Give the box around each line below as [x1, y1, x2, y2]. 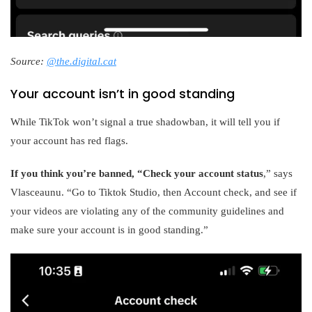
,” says [263, 168, 292, 180]
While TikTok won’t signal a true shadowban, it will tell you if [10, 116, 280, 128]
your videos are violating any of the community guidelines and [10, 205, 284, 217]
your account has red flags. [10, 135, 128, 147]
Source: [10, 56, 47, 68]
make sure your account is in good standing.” [10, 224, 208, 236]
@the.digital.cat [47, 56, 116, 68]
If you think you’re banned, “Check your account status [10, 168, 263, 180]
